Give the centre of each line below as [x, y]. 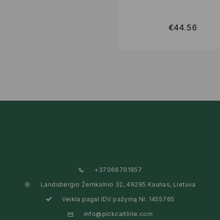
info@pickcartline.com [118, 214]
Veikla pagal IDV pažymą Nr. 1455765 [118, 199]
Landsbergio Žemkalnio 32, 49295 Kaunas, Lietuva [118, 184]
